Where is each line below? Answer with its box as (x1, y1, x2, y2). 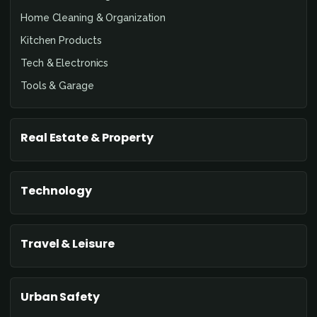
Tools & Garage (21, 79, 94, 91)
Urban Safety (21, 288, 100, 305)
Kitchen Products (21, 34, 102, 46)
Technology (21, 182, 92, 199)
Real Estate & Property (21, 129, 154, 146)
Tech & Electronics (21, 57, 109, 69)
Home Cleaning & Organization (21, 11, 166, 23)
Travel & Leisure (21, 235, 115, 252)
